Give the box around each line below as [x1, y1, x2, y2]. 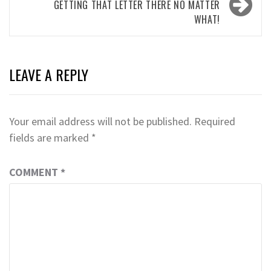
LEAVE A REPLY [9, 64, 88, 86]
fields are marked [9, 131, 91, 145]
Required [194, 114, 235, 129]
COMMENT [9, 165, 60, 180]
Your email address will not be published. [9, 114, 192, 129]
